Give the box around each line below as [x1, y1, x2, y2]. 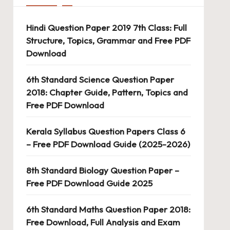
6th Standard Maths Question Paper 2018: [26, 203, 190, 215]
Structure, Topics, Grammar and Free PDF [26, 34, 190, 46]
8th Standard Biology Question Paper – [26, 164, 179, 176]
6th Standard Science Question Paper [26, 73, 174, 85]
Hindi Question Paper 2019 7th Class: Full [26, 22, 187, 33]
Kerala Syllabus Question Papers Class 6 [26, 125, 185, 137]
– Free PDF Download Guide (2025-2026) [26, 138, 190, 149]
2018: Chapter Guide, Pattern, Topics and [26, 86, 188, 98]
